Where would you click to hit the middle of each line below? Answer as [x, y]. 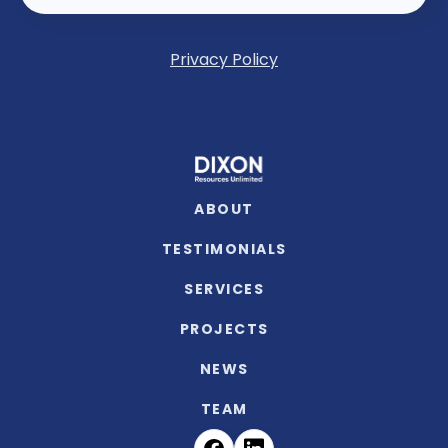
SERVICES [224, 288]
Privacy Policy [224, 60]
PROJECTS [224, 328]
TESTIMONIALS [224, 248]
